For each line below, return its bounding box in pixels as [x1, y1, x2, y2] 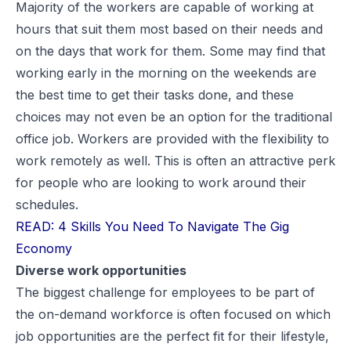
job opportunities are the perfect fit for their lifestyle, [16, 328, 329, 344]
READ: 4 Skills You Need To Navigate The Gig [16, 219, 289, 234]
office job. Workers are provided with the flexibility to [16, 131, 329, 147]
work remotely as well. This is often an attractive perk [16, 153, 335, 168]
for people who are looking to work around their [16, 175, 306, 190]
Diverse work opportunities [16, 262, 186, 278]
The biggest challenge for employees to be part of [16, 284, 315, 300]
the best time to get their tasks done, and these [16, 87, 294, 103]
